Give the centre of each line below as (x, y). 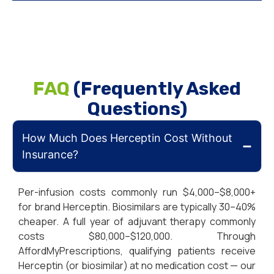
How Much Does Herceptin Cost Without (127, 138)
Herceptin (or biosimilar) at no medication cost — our (137, 266)
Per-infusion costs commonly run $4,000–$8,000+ (137, 192)
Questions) (137, 109)
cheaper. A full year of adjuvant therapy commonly (137, 222)
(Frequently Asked (157, 89)
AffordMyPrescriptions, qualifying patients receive (137, 251)
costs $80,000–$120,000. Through (137, 236)
